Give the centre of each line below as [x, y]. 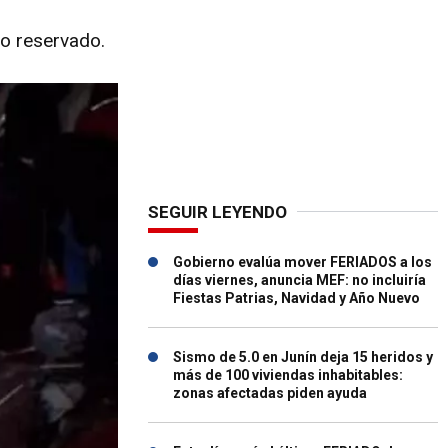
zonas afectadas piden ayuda [270, 393]
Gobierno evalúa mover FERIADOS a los [302, 262]
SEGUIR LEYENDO [217, 212]
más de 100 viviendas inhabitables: [288, 375]
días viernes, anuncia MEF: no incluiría [299, 280]
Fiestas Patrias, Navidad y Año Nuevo [296, 298]
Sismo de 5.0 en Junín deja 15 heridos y [303, 357]
